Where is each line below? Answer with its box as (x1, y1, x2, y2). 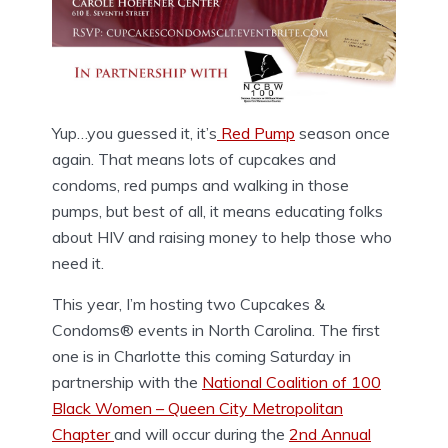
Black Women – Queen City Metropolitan (52, 397, 343, 418)
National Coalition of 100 (202, 371, 381, 392)
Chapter (52, 423, 114, 444)
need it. (52, 252, 104, 273)
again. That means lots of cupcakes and (52, 148, 336, 169)
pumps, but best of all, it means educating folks (52, 200, 383, 221)
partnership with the (52, 371, 202, 392)
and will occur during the (114, 423, 289, 444)
